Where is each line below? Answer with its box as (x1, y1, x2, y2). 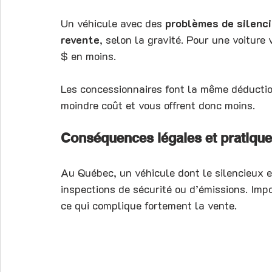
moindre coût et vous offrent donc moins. (61, 97, 255, 112)
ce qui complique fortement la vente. (61, 197, 237, 212)
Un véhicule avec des (61, 15, 165, 30)
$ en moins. (61, 48, 116, 63)
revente (61, 32, 100, 47)
